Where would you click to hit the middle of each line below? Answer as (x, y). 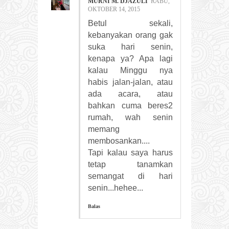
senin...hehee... (116, 188)
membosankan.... (119, 141)
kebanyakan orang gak (130, 35)
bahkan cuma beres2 (130, 105)
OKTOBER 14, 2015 (114, 9)
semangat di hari (130, 176)
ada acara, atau (130, 94)
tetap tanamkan (130, 164)
